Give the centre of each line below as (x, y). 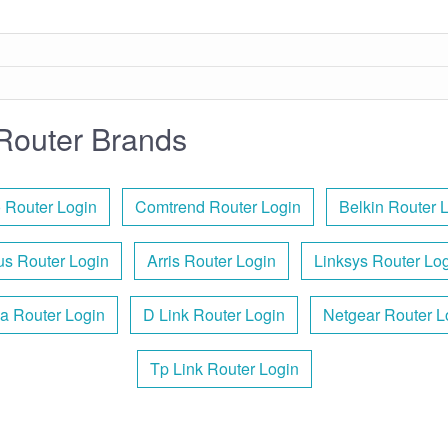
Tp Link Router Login (224, 368)
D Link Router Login (213, 314)
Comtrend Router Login (218, 206)
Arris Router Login (211, 260)
